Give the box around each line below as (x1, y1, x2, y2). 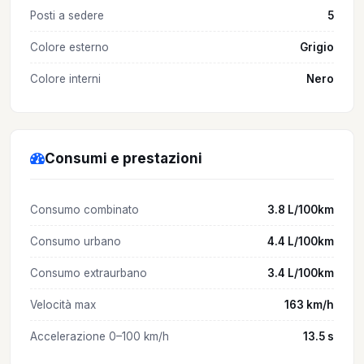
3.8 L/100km (267, 202, 334, 216)
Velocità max (30, 297, 96, 311)
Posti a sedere (30, 8, 104, 22)
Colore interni (30, 71, 101, 85)
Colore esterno (30, 40, 109, 54)
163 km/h (284, 297, 334, 311)
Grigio (300, 40, 334, 54)
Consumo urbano (30, 234, 121, 248)
